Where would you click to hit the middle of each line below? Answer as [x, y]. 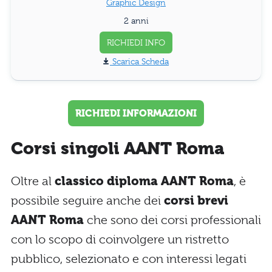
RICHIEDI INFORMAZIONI [136, 113]
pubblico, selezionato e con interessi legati [129, 259]
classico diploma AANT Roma [144, 181]
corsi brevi [196, 200]
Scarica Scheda [141, 61]
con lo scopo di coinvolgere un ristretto [120, 239]
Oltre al [33, 181]
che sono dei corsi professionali [174, 220]
